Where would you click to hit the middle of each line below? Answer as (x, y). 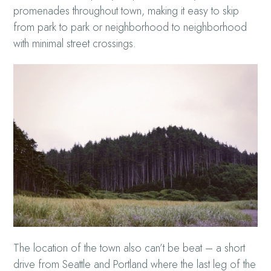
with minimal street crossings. (75, 44)
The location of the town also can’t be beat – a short (129, 248)
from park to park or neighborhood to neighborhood (130, 28)
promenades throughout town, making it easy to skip (126, 11)
